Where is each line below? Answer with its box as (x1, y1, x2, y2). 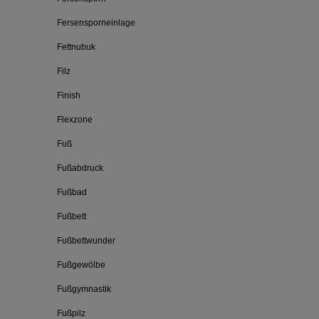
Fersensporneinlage (57, 18, 135, 28)
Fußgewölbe (57, 260, 105, 270)
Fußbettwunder (57, 236, 115, 246)
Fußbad (57, 187, 87, 197)
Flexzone (57, 115, 93, 125)
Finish (57, 90, 80, 100)
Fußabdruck (57, 163, 103, 173)
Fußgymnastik (57, 284, 111, 294)
